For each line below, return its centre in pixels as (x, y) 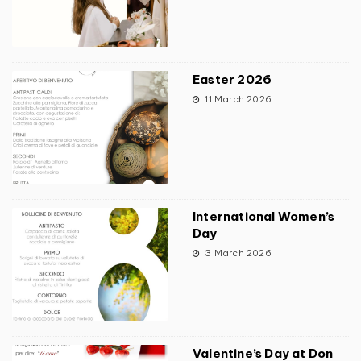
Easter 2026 (232, 80)
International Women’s (264, 217)
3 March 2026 (237, 253)
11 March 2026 (237, 100)
